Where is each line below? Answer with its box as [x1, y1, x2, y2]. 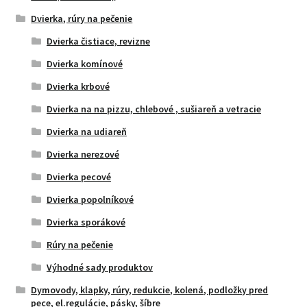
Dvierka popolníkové [46, 193, 134, 206]
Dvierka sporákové [46, 215, 125, 228]
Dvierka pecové [46, 170, 111, 183]
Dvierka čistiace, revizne [46, 34, 150, 47]
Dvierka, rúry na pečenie [31, 12, 133, 25]
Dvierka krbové [46, 79, 110, 93]
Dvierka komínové [46, 57, 123, 70]
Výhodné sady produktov [46, 260, 153, 273]
